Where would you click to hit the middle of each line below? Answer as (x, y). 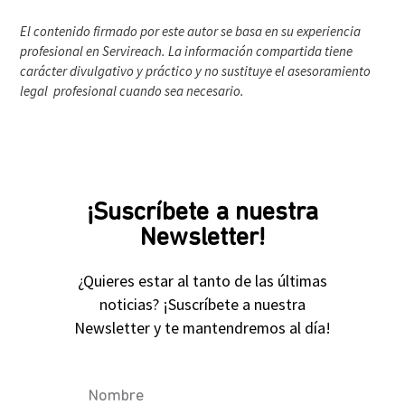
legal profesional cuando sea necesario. (132, 91)
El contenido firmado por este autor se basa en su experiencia (191, 32)
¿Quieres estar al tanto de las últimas (202, 280)
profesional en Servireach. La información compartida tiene (187, 52)
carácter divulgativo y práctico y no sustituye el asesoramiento (196, 71)
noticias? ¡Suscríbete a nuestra (202, 304)
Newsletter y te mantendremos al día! (202, 327)
